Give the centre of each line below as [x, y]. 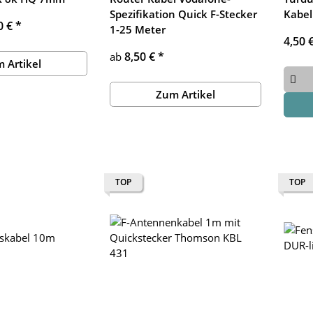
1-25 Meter [137, 30]
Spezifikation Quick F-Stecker [183, 14]
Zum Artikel [186, 95]
